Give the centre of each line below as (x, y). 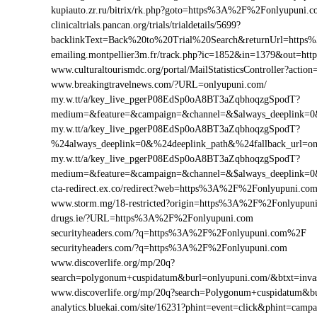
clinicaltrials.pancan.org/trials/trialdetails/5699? (146, 25)
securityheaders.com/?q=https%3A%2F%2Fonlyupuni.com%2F (179, 233)
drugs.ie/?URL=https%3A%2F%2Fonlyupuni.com (152, 218)
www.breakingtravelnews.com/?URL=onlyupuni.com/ (159, 85)
